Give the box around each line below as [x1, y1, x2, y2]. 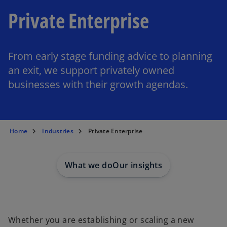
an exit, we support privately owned [8, 63, 174, 77]
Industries [42, 127, 73, 135]
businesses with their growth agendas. [8, 78, 188, 91]
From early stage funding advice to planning [8, 49, 212, 63]
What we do [64, 160, 113, 171]
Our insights [112, 160, 163, 171]
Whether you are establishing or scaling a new [8, 214, 194, 225]
